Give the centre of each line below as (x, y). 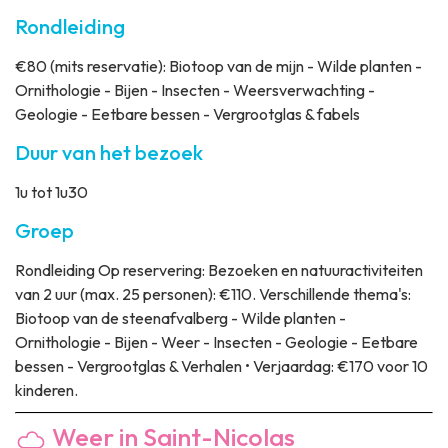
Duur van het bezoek (109, 153)
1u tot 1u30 (51, 192)
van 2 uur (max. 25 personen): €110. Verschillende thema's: (213, 294)
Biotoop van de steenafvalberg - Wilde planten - (180, 318)
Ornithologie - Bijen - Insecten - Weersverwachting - (195, 90)
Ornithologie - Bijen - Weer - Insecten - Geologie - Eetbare (216, 342)
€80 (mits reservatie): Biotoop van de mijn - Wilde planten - (218, 66)
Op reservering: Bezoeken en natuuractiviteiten (259, 270)
